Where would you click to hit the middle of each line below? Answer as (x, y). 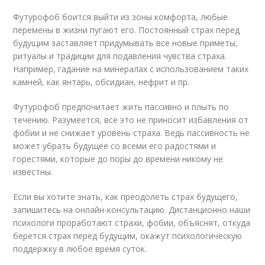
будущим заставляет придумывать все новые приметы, (126, 43)
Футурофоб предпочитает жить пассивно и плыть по (121, 107)
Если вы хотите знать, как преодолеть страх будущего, (126, 197)
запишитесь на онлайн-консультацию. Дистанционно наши (132, 210)
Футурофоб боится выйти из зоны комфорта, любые (121, 17)
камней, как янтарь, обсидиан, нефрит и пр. (101, 82)
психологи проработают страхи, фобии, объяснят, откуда (132, 223)
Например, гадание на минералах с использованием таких (131, 69)
